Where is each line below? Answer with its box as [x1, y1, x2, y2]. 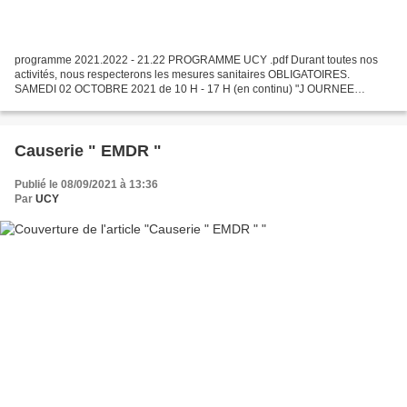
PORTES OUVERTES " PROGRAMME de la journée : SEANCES [15, 97, 333, 111]
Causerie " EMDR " [15, 142, 162, 161]
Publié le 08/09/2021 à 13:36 [15, 178, 158, 192]
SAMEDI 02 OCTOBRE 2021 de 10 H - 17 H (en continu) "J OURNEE [15, 83, 354, 96]
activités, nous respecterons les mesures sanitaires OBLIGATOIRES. [15, 68, 350, 82]
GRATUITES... [15, 112, 84, 125]
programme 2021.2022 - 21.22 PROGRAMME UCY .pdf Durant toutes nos [15, 54, 378, 67]
